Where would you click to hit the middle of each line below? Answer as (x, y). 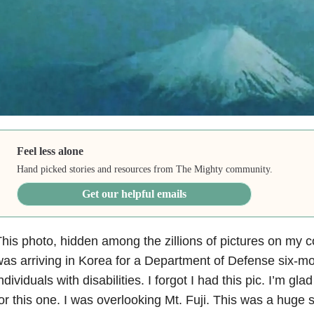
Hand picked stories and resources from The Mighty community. (145, 169)
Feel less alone (50, 151)
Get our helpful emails (135, 193)
